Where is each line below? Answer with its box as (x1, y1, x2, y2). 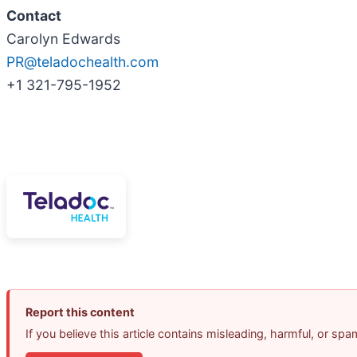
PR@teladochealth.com (6, 53, 159, 70)
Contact (6, 6, 61, 24)
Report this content (25, 305, 135, 320)
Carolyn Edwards (6, 29, 120, 47)
